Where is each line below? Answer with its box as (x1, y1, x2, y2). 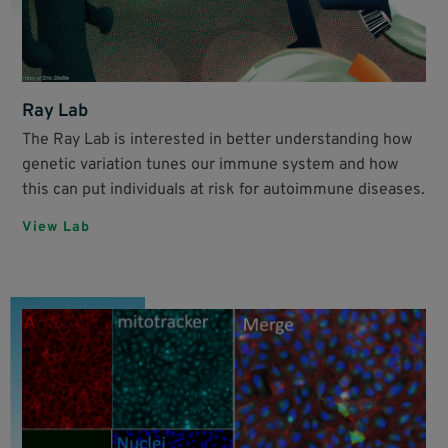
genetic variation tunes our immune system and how (22, 155, 399, 176)
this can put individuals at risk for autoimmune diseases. (22, 180, 426, 201)
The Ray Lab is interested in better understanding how (22, 130, 413, 151)
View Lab (22, 219, 91, 237)
